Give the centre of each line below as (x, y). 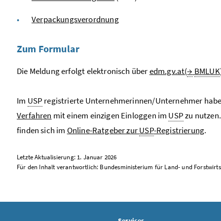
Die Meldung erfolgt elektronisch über (83, 71)
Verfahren (34, 115)
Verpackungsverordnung (75, 19)
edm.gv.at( (168, 71)
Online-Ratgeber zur (103, 130)
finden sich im (42, 130)
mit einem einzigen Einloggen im (110, 115)
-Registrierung (179, 130)
